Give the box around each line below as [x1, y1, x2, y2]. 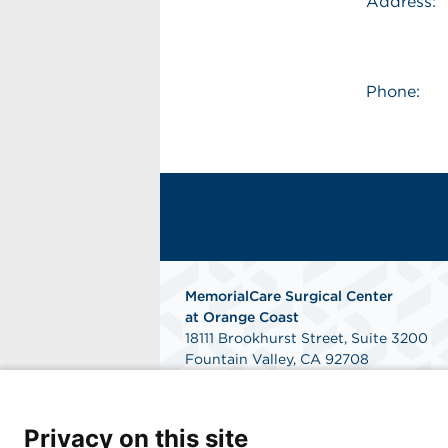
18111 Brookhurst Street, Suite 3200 [185, 330, 428, 346]
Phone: [366, 82, 421, 101]
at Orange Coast [185, 309, 299, 325]
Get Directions [185, 372, 286, 388]
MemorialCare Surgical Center [185, 288, 393, 304]
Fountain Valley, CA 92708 [185, 351, 369, 367]
